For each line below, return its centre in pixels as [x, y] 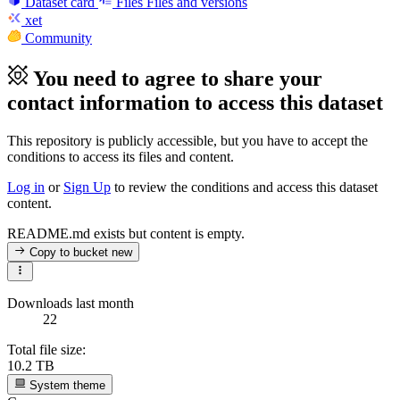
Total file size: [46, 350]
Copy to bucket [69, 252]
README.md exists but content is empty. [126, 233]
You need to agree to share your [178, 78]
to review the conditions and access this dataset [244, 187]
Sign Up [87, 187]
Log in [26, 187]
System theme [66, 385]
